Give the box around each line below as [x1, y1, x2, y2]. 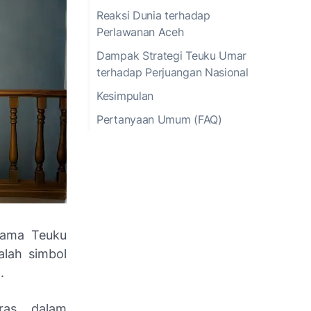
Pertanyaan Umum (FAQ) [96, 112, 222, 126]
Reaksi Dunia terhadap [96, 8, 210, 22]
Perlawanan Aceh [96, 24, 184, 39]
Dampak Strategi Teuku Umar [96, 48, 247, 62]
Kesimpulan [96, 88, 153, 103]
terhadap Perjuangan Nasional [96, 65, 249, 79]
